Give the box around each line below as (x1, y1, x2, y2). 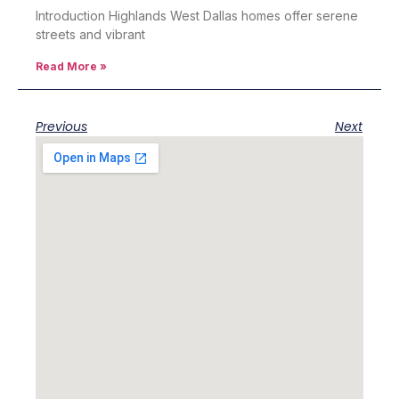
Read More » (36, 60, 107, 74)
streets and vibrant (36, 27, 145, 43)
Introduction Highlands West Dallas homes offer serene (36, 8, 358, 24)
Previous (36, 117, 87, 135)
